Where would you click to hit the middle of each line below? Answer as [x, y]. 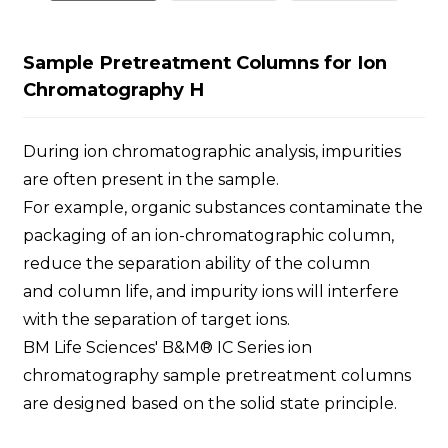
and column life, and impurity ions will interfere [210, 291]
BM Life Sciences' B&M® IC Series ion [167, 347]
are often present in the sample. [152, 179]
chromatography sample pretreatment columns [216, 375]
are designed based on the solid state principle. [209, 403]
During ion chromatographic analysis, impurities [211, 151]
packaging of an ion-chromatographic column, [208, 235]
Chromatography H [113, 89]
